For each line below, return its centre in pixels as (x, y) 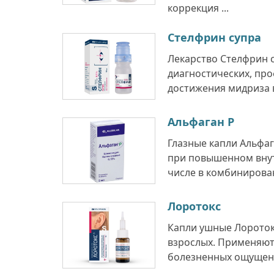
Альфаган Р (201, 122)
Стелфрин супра (214, 37)
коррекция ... (198, 8)
